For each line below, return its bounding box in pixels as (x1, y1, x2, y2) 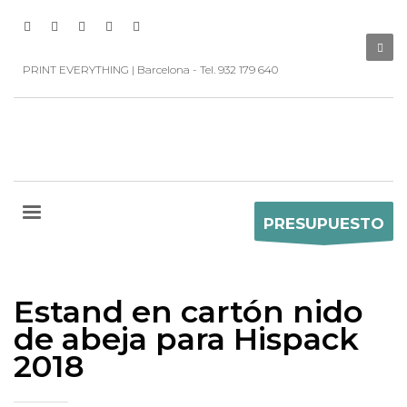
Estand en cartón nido (14, 293, 363, 332)
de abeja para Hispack (14, 320, 359, 359)
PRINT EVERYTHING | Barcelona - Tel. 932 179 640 (23, 63, 278, 76)
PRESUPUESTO (263, 213, 384, 233)
